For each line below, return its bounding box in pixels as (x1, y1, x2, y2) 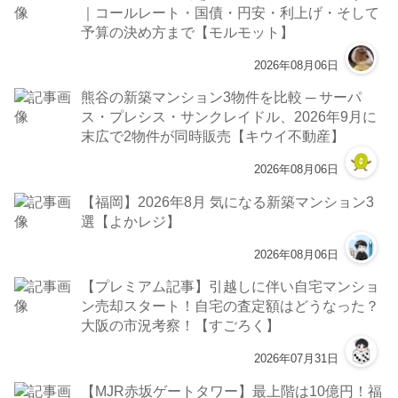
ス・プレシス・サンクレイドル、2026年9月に (81, 108, 378, 125)
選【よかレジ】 (81, 212, 181, 229)
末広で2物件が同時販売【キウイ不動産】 (81, 128, 346, 145)
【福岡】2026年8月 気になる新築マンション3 (81, 193, 375, 210)
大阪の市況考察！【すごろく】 (81, 317, 281, 334)
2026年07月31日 (253, 352, 338, 366)
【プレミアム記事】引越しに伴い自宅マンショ (81, 278, 380, 295)
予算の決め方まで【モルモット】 (81, 23, 295, 40)
